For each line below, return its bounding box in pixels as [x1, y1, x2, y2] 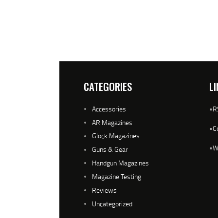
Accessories [91, 104, 126, 113]
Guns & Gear [91, 145, 128, 154]
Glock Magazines [91, 131, 140, 141]
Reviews [91, 185, 117, 195]
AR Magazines [91, 117, 132, 127]
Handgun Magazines [91, 158, 149, 168]
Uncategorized [91, 199, 132, 208]
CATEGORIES [84, 78, 132, 94]
